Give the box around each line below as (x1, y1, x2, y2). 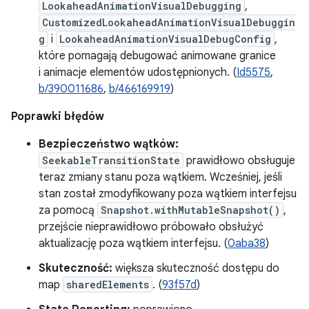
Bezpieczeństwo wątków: (39, 137, 179, 151)
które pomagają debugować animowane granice (39, 49, 276, 63)
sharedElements (66, 278, 149, 291)
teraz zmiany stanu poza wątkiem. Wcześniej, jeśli (39, 170, 282, 184)
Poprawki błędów (11, 110, 104, 123)
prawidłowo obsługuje (183, 154, 295, 168)
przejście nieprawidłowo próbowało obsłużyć (39, 220, 263, 234)
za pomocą (39, 203, 97, 217)
